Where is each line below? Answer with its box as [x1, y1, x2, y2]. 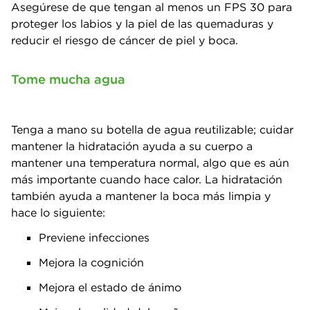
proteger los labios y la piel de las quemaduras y [11, 17, 273, 30]
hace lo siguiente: [11, 206, 105, 219]
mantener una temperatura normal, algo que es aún [11, 156, 289, 170]
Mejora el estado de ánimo [39, 280, 181, 294]
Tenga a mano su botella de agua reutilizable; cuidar [11, 122, 293, 136]
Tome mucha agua [11, 71, 125, 87]
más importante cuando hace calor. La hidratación [11, 172, 282, 186]
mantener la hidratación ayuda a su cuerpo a [11, 139, 253, 153]
